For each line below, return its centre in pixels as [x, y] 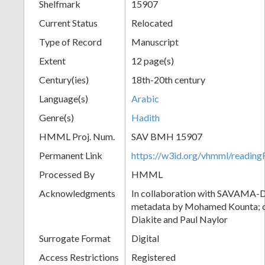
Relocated [152, 22]
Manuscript [155, 41]
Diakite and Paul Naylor [180, 219]
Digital [145, 238]
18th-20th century [168, 79]
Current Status [68, 22]
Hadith [146, 117]
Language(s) [64, 98]
